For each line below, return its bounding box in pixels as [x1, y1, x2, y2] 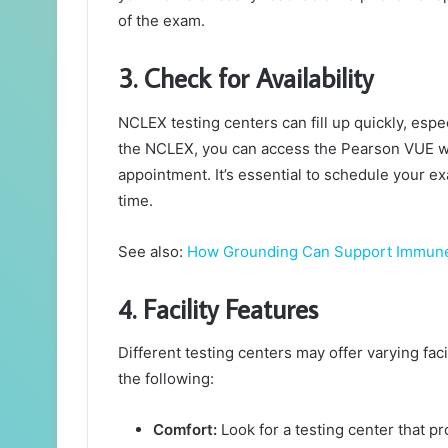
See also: [118, 241, 187, 261]
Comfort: [153, 420, 217, 440]
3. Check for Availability [118, 60, 373, 96]
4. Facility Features [118, 290, 318, 326]
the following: [118, 369, 214, 389]
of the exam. [118, 11, 205, 31]
